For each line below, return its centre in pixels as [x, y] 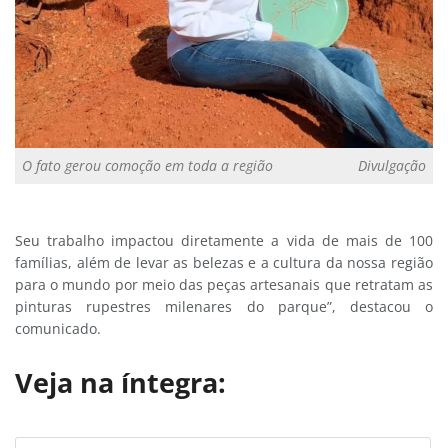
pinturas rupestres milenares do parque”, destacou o [224, 307]
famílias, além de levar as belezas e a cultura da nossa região [224, 263]
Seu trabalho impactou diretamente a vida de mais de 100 [224, 241]
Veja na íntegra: [120, 382]
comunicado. [58, 329]
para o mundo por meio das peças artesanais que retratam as [224, 285]
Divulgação [392, 165]
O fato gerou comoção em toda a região [147, 165]
